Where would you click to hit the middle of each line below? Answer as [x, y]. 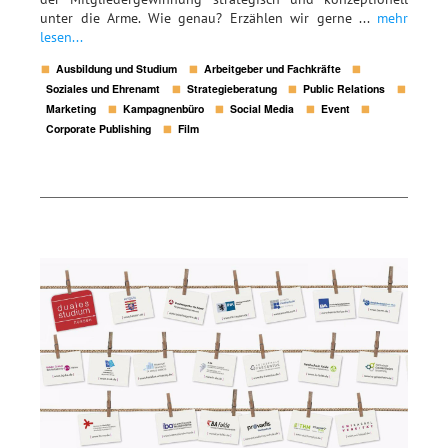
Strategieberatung [231, 88]
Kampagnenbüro [163, 108]
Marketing [71, 108]
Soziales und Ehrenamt [103, 88]
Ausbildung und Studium [117, 68]
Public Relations [344, 88]
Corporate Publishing [99, 128]
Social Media [262, 108]
